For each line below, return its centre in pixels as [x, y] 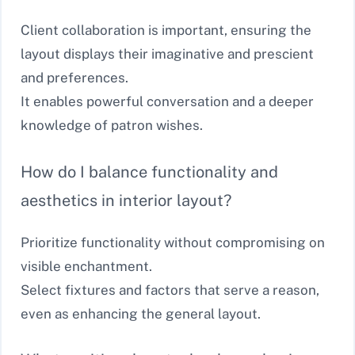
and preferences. [74, 78]
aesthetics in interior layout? [126, 200]
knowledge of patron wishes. [112, 126]
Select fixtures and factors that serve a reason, [170, 290]
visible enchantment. [86, 266]
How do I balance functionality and [149, 172]
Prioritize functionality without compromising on [173, 242]
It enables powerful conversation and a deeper [167, 102]
